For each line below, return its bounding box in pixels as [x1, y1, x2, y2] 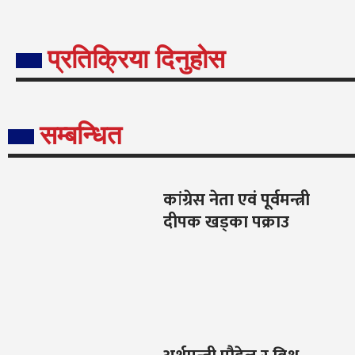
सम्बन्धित [40, 120, 122, 151]
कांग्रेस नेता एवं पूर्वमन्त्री [162, 185, 310, 216]
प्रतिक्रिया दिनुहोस [48, 44, 225, 74]
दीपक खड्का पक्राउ [162, 208, 289, 238]
